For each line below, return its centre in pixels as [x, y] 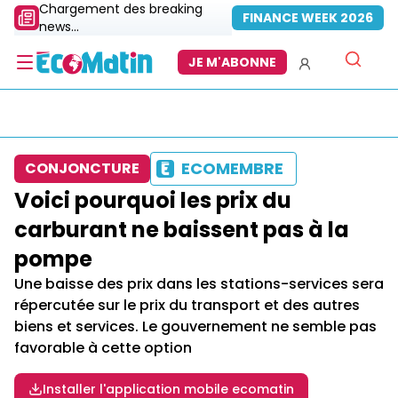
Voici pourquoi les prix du [153, 200]
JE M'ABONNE [232, 62]
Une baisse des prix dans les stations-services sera [199, 284]
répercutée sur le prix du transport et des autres [187, 305]
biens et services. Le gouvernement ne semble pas [195, 326]
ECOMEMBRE [232, 168]
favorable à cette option [103, 348]
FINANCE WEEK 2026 [308, 18]
